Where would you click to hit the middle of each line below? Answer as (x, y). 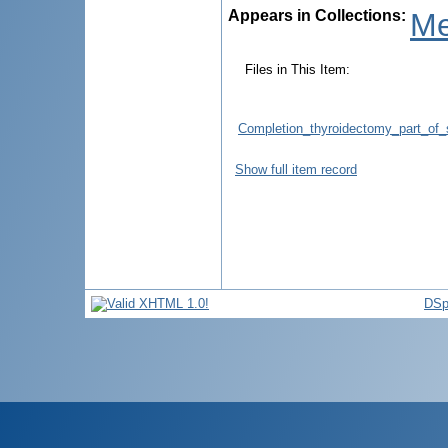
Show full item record (296, 169)
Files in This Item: (297, 69)
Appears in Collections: (317, 15)
